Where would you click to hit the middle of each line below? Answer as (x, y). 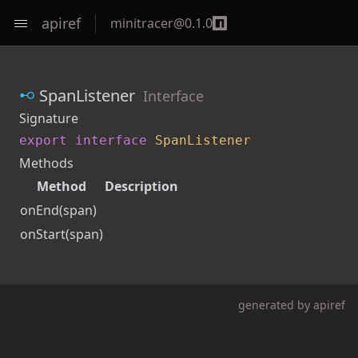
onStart (43, 234)
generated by (276, 305)
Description (141, 186)
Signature (49, 118)
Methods (46, 163)
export (43, 140)
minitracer (142, 23)
